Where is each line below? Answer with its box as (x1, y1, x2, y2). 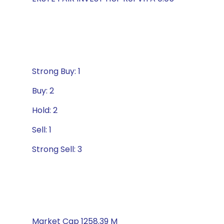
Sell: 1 (32, 124, 51, 135)
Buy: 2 (32, 85, 54, 96)
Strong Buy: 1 (32, 65, 80, 77)
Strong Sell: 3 (32, 143, 82, 155)
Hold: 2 (32, 104, 57, 116)
